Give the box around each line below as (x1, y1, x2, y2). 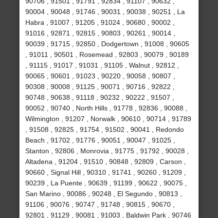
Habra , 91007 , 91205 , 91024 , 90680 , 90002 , (25, 18, 175, 27)
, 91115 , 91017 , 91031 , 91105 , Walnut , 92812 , (25, 61, 180, 70)
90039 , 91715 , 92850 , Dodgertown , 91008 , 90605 (25, 40, 190, 48)
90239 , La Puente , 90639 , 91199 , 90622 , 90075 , (25, 179, 187, 187)
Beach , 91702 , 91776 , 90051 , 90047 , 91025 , (25, 136, 176, 145)
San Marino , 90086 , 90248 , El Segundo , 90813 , (25, 190, 182, 198)
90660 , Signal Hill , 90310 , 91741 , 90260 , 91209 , (25, 168, 186, 177)
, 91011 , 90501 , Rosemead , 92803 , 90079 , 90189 (25, 51, 189, 59)
